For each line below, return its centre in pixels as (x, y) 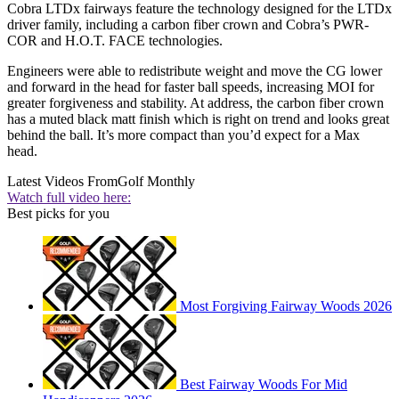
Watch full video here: (69, 198)
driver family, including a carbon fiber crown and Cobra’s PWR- (188, 25)
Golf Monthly (156, 182)
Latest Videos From (62, 182)
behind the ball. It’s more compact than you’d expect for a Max (183, 135)
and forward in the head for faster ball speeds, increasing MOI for (191, 87)
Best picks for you (58, 214)
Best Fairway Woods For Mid (264, 385)
